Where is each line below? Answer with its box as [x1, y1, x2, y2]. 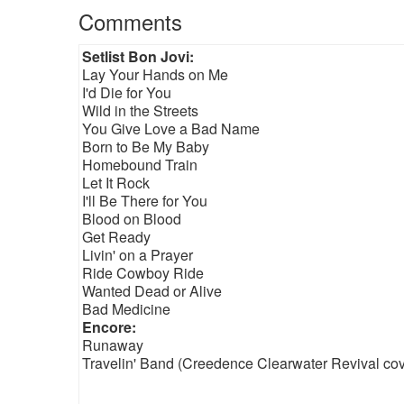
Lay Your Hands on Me [82, 64, 228, 85]
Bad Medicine [82, 298, 170, 319]
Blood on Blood [82, 208, 181, 229]
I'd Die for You [82, 82, 171, 103]
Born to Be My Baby [82, 136, 209, 157]
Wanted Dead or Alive [82, 280, 222, 301]
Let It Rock [82, 172, 150, 193]
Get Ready [82, 226, 151, 247]
